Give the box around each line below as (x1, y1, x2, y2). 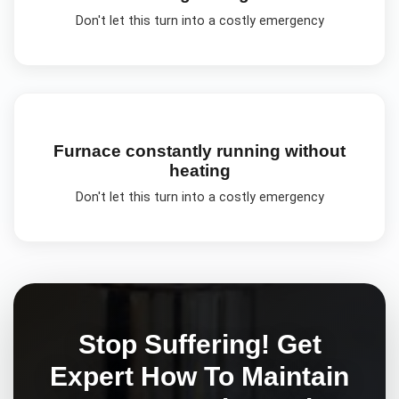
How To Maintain (141, 360, 349, 391)
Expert (50, 360, 141, 391)
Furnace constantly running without (53, 141, 346, 160)
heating (168, 160, 231, 180)
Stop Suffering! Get (77, 328, 322, 359)
